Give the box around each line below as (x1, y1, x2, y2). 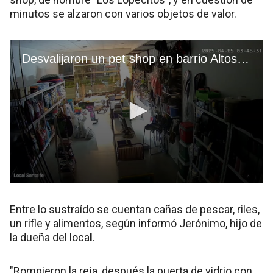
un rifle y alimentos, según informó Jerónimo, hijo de (10, 217, 262, 230)
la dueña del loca (10, 231, 90, 244)
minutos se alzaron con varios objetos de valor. (10, 7, 236, 21)
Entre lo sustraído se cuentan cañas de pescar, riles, (10, 203, 260, 216)
